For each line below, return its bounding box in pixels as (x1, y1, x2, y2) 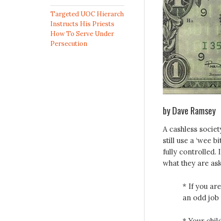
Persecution (50, 39, 87, 48)
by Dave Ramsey (162, 104, 216, 117)
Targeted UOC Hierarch (50, 10, 124, 19)
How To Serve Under (50, 30, 114, 38)
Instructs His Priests (50, 20, 114, 29)
